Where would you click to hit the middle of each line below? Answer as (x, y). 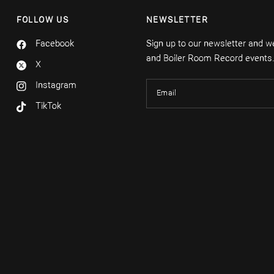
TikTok (48, 107)
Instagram (56, 86)
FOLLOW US (43, 21)
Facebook (54, 45)
